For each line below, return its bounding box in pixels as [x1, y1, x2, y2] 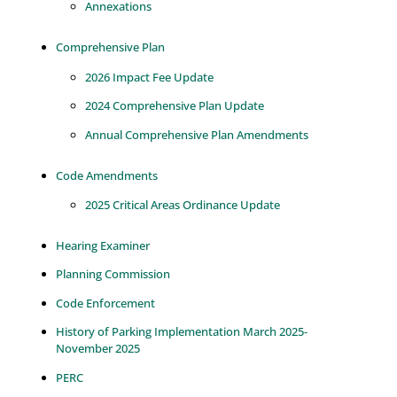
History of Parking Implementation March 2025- [55, 323, 307, 340]
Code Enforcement [55, 294, 155, 311]
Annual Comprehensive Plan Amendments [85, 126, 309, 143]
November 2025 [55, 340, 140, 357]
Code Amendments [55, 167, 158, 183]
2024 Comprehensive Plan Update [85, 97, 265, 114]
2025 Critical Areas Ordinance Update [85, 196, 281, 213]
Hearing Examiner [55, 237, 150, 253]
